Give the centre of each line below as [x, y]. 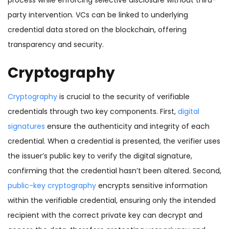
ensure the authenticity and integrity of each [127, 127]
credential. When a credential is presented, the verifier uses [114, 141]
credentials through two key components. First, [93, 112]
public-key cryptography [52, 186]
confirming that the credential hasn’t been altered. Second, [114, 171]
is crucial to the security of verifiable [123, 97]
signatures [26, 127]
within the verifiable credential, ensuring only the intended [112, 201]
